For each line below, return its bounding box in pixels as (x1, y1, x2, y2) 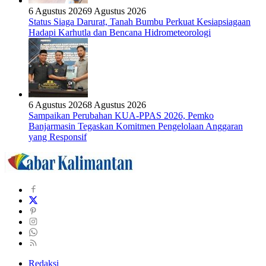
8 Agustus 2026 (87, 99, 146, 110)
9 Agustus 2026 (87, 5, 146, 16)
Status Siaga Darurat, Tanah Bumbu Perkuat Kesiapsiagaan (28, 16, 251, 27)
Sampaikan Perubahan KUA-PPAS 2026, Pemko (28, 110, 214, 121)
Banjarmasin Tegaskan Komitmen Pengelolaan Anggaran (28, 121, 243, 131)
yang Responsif (28, 131, 87, 142)
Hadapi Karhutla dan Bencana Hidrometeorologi (28, 27, 211, 37)
